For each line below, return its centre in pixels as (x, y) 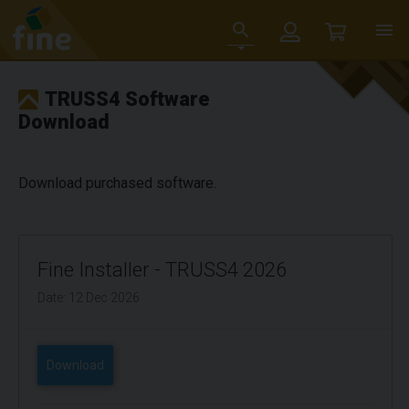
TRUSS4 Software (127, 99)
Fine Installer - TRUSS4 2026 (162, 270)
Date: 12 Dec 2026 (89, 298)
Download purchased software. (117, 183)
